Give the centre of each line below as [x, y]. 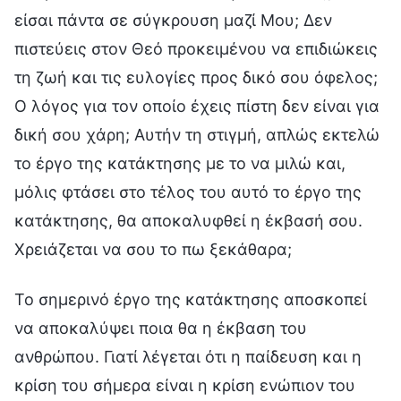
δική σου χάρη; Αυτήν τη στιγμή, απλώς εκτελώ [197, 134]
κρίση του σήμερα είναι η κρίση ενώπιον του [185, 385]
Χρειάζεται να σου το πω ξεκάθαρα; [153, 249]
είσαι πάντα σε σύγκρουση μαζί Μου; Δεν [173, 20]
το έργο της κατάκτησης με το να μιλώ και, [180, 163]
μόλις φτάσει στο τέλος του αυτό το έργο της [188, 192]
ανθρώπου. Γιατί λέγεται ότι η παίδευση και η [188, 356]
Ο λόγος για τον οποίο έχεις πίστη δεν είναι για [197, 106]
